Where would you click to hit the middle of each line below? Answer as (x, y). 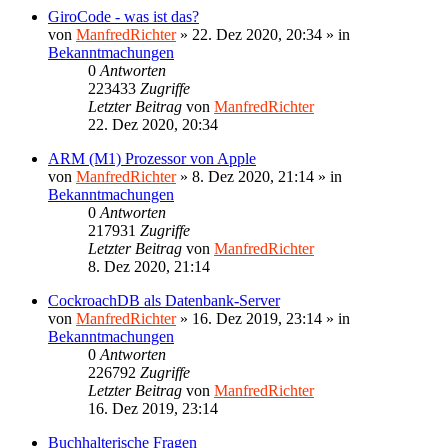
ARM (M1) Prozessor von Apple (152, 158)
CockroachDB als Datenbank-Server (164, 300)
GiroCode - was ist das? (123, 16)
